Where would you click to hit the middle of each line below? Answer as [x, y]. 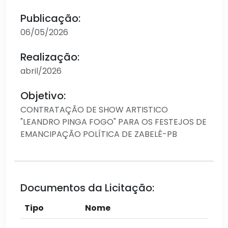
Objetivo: [43, 96]
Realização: [50, 57]
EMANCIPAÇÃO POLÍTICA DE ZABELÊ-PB [99, 134]
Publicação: [50, 18]
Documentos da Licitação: [87, 188]
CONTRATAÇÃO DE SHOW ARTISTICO [94, 110]
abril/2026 [41, 71]
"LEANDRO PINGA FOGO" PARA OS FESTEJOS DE [113, 122]
